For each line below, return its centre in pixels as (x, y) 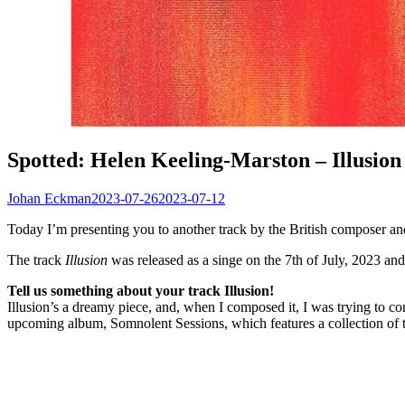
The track (36, 259)
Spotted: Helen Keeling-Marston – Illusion (204, 160)
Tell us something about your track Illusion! (141, 290)
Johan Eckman (49, 198)
